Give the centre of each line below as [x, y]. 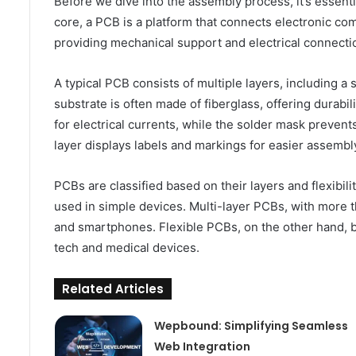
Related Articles [113, 289]
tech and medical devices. [127, 248]
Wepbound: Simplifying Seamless [251, 326]
